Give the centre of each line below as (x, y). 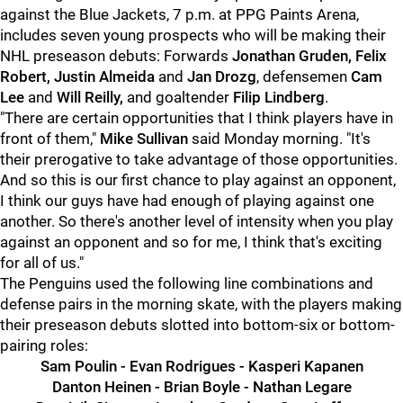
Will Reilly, (90, 97)
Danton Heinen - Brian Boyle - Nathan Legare (201, 387)
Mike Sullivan (144, 139)
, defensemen (304, 76)
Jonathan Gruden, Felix (309, 56)
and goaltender (178, 97)
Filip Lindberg (279, 97)
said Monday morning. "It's (279, 139)
